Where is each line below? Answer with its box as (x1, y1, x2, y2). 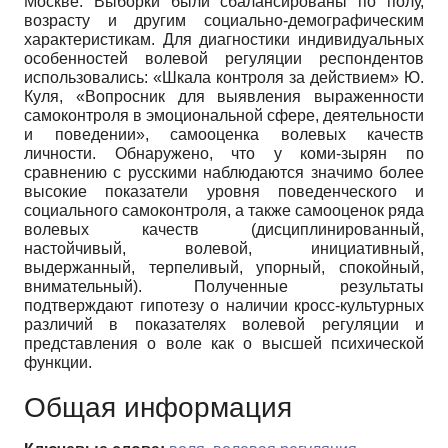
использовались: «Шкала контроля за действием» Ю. (24, 69, 424, 87)
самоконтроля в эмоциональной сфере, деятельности (24, 107, 424, 125)
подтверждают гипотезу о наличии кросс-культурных (24, 297, 424, 315)
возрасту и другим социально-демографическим (24, 12, 424, 30)
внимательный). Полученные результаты (24, 278, 424, 296)
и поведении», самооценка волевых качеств (24, 126, 424, 144)
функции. (24, 354, 92, 372)
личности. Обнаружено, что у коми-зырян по (24, 145, 424, 163)
